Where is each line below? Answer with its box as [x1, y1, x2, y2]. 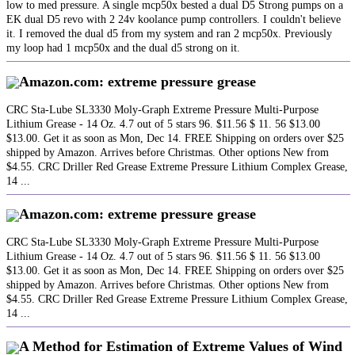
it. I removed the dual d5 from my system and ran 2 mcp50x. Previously [6, 28, 332, 40]
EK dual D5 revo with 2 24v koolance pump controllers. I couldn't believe [6, 13, 341, 26]
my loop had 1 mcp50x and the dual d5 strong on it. [6, 42, 240, 55]
